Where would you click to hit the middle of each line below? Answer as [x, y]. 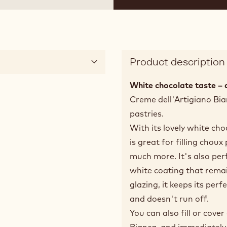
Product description [177, 62]
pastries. [147, 113]
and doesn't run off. [170, 198]
